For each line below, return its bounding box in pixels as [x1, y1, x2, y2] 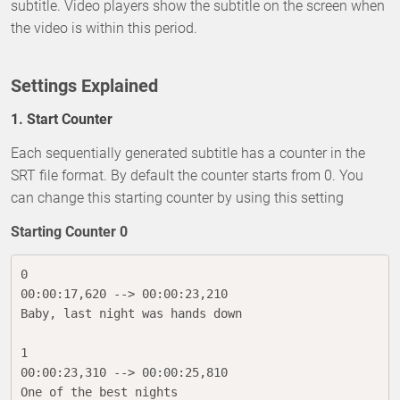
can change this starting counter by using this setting [11, 188, 344, 206]
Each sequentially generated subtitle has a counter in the [11, 144, 365, 162]
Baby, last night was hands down [21, 305, 242, 321]
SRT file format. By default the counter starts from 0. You [11, 166, 363, 184]
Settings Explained [11, 74, 158, 96]
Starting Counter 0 [11, 222, 128, 240]
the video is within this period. [11, 19, 197, 37]
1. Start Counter [11, 110, 112, 128]
